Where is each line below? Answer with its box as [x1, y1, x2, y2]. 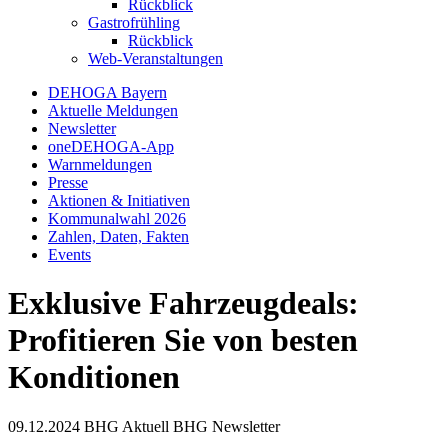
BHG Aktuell [84, 417, 173, 435]
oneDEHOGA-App [48, 137, 174, 155]
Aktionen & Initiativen [48, 191, 190, 209]
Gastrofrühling [88, 13, 180, 31]
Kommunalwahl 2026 [48, 209, 186, 227]
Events [48, 245, 91, 263]
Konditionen [8, 359, 180, 396]
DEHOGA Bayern [48, 83, 167, 101]
